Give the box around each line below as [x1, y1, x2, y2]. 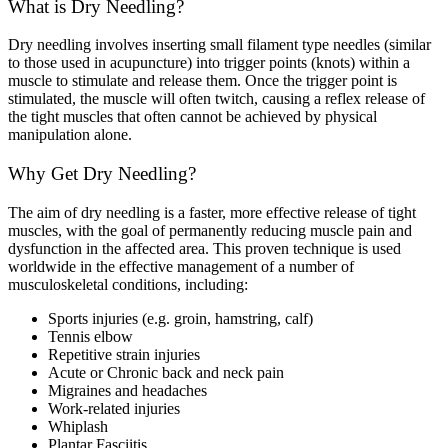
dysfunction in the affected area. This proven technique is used [8, 239, 401, 257]
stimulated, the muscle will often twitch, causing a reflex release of [8, 90, 425, 108]
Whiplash [48, 417, 108, 435]
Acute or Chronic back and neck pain [48, 363, 284, 381]
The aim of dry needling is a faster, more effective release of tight [8, 203, 416, 221]
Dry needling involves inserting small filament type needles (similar [8, 36, 431, 54]
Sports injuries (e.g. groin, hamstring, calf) [48, 309, 313, 327]
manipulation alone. [8, 126, 132, 144]
